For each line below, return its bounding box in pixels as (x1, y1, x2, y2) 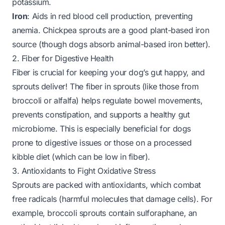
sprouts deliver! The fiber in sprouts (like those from (12, 81, 199, 91)
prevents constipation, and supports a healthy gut (12, 109, 190, 120)
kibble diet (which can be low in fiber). (12, 152, 151, 162)
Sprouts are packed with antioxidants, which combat (12, 180, 201, 190)
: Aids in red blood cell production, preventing (27, 11, 193, 21)
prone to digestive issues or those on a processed (12, 138, 192, 148)
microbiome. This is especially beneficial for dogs (12, 124, 191, 134)
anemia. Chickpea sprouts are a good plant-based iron (12, 25, 209, 35)
